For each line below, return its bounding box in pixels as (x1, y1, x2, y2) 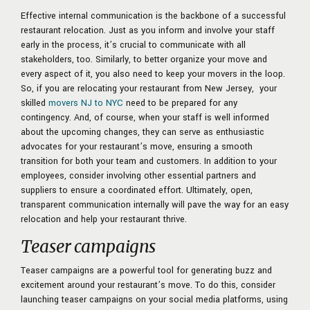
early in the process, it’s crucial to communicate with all (21, 39, 246, 52)
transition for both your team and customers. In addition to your (21, 155, 277, 168)
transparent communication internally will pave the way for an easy (21, 199, 289, 212)
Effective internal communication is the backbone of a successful (21, 10, 286, 23)
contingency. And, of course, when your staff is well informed (21, 111, 269, 125)
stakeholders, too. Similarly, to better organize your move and (21, 53, 267, 66)
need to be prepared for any (123, 97, 237, 110)
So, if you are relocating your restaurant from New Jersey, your (21, 82, 277, 95)
